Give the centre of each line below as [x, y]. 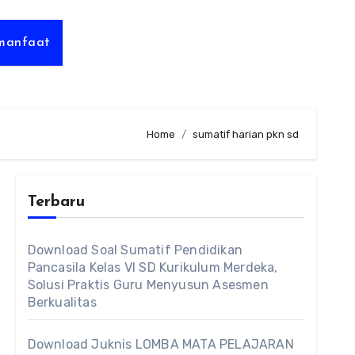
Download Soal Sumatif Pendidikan [135, 250]
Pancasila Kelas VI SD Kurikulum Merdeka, [153, 267]
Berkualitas [62, 302]
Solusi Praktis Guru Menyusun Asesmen [148, 285]
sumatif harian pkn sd [246, 134]
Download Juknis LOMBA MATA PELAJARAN [160, 344]
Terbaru [56, 202]
